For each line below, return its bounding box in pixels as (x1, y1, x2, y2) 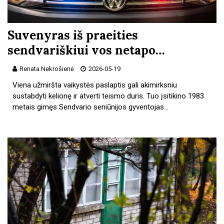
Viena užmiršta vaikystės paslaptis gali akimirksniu (12, 80, 177, 89)
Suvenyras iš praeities (7, 27, 138, 43)
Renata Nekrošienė (18, 64, 75, 72)
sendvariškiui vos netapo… (7, 42, 165, 58)
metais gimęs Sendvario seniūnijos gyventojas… (12, 102, 169, 111)
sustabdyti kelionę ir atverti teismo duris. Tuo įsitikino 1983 (12, 91, 204, 100)
